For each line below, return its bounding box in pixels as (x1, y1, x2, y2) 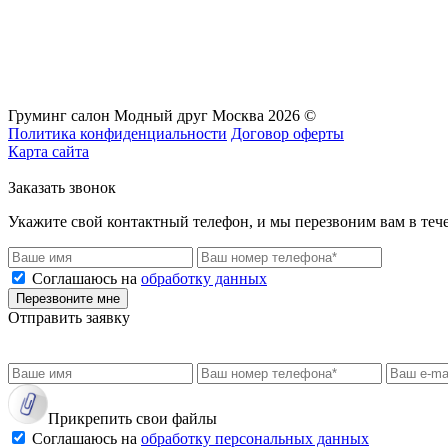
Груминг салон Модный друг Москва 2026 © (8, 106, 316, 124)
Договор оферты (231, 124, 344, 142)
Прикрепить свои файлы (48, 409, 217, 427)
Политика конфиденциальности (8, 124, 227, 142)
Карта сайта (8, 142, 89, 160)
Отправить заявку (8, 308, 130, 326)
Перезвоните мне (16, 290, 120, 306)
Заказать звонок (8, 178, 116, 196)
